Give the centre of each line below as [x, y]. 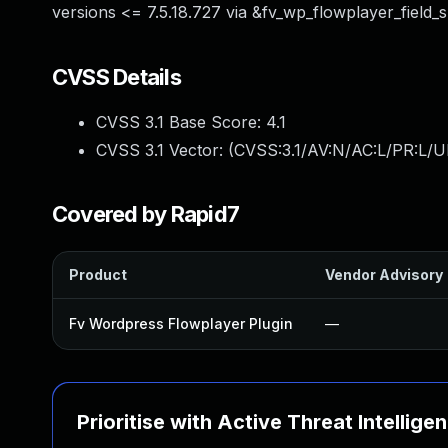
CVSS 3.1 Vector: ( [165, 150]
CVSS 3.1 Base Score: [181, 122]
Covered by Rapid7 [146, 214]
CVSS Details [116, 77]
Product [98, 274]
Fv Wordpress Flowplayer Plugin [181, 323]
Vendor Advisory [384, 274]
